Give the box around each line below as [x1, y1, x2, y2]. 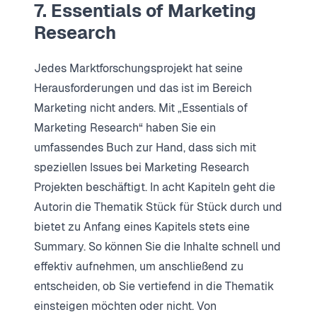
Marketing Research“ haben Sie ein [34, 120, 216, 136]
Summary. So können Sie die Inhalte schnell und [34, 239, 281, 255]
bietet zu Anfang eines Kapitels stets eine [34, 219, 250, 235]
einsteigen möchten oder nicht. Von [34, 299, 217, 314]
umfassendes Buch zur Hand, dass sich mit [34, 140, 256, 156]
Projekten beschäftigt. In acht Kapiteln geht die [34, 180, 275, 195]
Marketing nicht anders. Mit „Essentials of [34, 100, 248, 116]
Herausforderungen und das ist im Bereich [34, 81, 252, 96]
